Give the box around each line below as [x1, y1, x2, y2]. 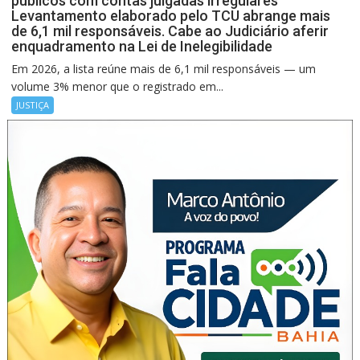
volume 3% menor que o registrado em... [11, 78, 224, 94]
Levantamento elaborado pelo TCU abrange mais [11, 6, 331, 24]
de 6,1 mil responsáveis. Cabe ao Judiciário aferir [11, 22, 329, 39]
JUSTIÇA [16, 98, 50, 111]
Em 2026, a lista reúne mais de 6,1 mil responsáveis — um [11, 60, 317, 76]
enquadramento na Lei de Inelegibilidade [11, 37, 273, 55]
